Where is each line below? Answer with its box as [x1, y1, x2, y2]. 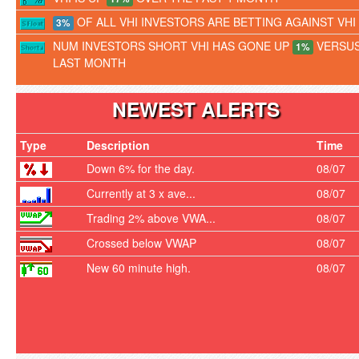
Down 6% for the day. [87, 160, 195, 176]
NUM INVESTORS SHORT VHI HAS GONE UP [53, 38, 292, 54]
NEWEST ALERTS [111, 95, 280, 123]
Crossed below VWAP [87, 235, 196, 251]
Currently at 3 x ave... [87, 185, 196, 201]
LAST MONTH [53, 54, 126, 71]
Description [87, 137, 150, 153]
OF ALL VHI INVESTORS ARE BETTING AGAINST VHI [74, 14, 356, 30]
